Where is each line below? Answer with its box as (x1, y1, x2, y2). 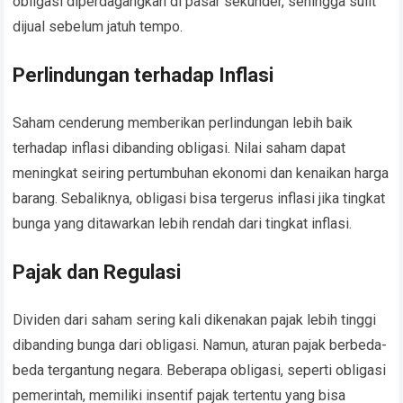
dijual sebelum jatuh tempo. (13, 18, 184, 36)
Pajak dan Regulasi (13, 261, 182, 284)
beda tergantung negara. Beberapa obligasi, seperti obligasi (13, 362, 387, 380)
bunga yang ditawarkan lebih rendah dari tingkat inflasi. (13, 215, 353, 233)
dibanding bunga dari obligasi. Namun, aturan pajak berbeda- (13, 336, 388, 354)
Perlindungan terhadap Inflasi (13, 64, 274, 87)
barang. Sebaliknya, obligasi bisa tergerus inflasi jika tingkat (13, 190, 386, 208)
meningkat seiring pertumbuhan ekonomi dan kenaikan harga (13, 165, 390, 183)
